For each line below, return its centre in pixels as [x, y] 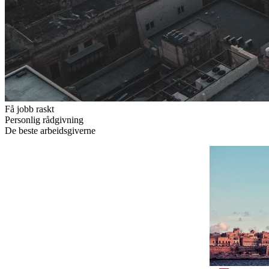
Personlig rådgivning [44, 120]
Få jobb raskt [29, 109]
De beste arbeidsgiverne [50, 131]
